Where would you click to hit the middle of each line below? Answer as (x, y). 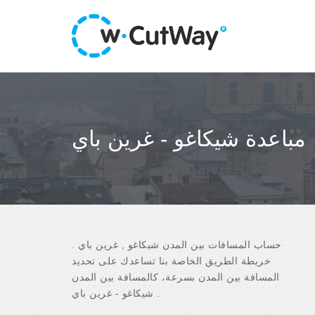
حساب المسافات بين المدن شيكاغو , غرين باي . (177, 244)
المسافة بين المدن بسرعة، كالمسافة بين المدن (176, 277)
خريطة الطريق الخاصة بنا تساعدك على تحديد (171, 261)
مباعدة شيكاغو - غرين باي (189, 139)
